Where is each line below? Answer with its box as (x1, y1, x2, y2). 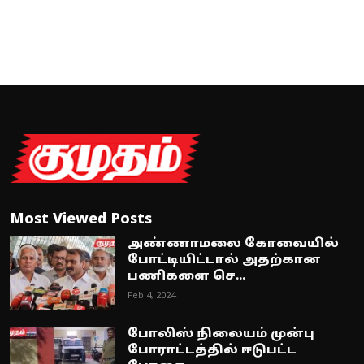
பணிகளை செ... (128, 269, 245, 285)
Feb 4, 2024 (128, 290, 175, 302)
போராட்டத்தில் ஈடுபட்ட (128, 343, 297, 359)
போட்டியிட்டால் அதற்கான (128, 253, 321, 269)
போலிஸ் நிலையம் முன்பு (128, 327, 314, 343)
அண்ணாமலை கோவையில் (128, 236, 339, 253)
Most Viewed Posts (10, 210, 152, 230)
